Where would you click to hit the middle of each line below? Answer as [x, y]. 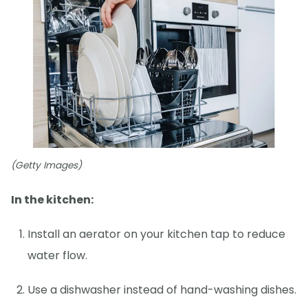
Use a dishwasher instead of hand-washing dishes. [162, 290]
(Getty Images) [46, 166]
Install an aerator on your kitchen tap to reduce [156, 234]
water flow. [57, 256]
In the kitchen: [52, 200]
